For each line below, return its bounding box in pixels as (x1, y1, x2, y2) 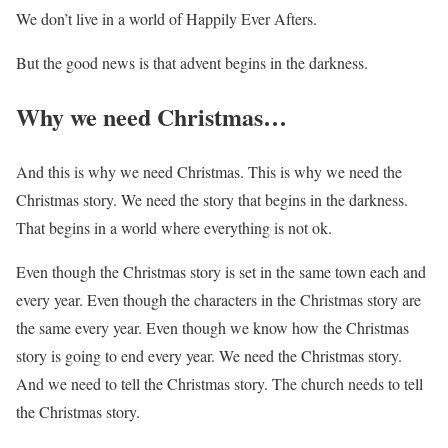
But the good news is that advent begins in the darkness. (16, 51, 368, 73)
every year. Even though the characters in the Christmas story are (16, 289, 421, 311)
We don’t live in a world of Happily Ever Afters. (16, 7, 317, 29)
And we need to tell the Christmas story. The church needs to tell (16, 373, 423, 395)
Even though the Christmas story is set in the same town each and (16, 261, 426, 283)
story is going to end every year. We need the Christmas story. (16, 345, 402, 367)
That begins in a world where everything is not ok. (16, 217, 332, 239)
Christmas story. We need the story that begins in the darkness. (16, 189, 408, 211)
